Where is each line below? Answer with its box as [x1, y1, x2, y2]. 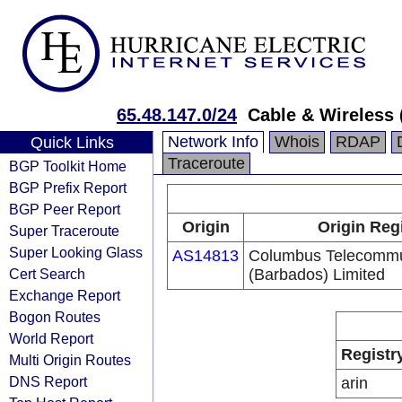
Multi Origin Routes [9, 352, 131, 368]
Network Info [168, 133, 258, 151]
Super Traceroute [9, 223, 119, 239]
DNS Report [9, 373, 87, 389]
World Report [9, 330, 93, 346]
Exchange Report [9, 287, 120, 303]
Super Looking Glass [9, 244, 143, 260]
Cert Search [9, 266, 85, 282]
